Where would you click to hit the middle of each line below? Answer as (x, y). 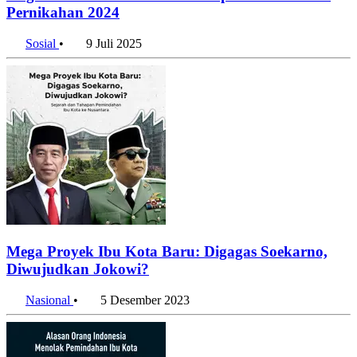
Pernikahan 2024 (63, 13)
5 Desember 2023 (145, 300)
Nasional (49, 300)
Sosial (42, 44)
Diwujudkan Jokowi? (78, 269)
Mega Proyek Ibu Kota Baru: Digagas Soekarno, (167, 251)
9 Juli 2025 (114, 44)
